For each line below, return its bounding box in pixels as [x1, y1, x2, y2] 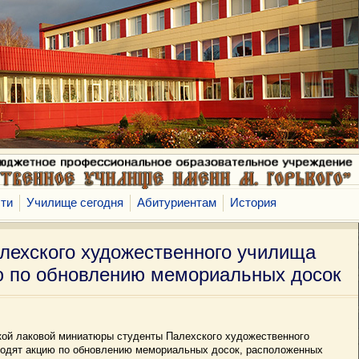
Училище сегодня [26, 196, 123, 209]
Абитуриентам [137, 196, 216, 209]
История [230, 196, 276, 209]
